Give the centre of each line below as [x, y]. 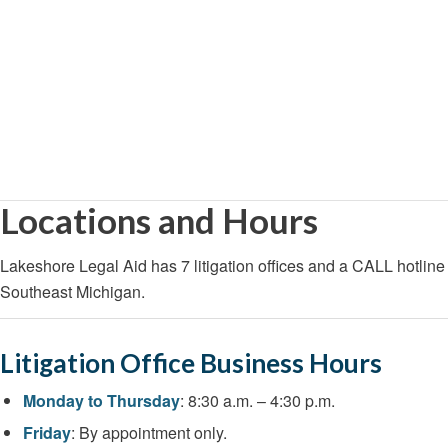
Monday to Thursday [101, 401]
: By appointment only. [149, 433]
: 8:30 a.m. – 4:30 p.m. [257, 401]
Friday [47, 433]
